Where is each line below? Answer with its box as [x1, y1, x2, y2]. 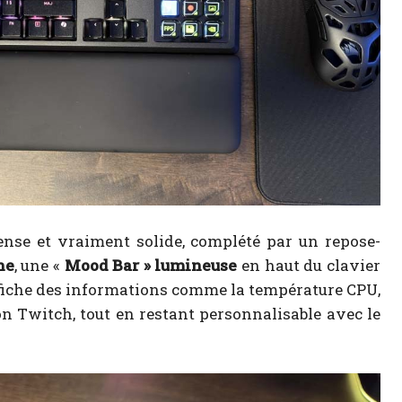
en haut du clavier [237, 255, 381, 276]
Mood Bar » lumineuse [64, 255, 238, 276]
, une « [13, 255, 65, 276]
